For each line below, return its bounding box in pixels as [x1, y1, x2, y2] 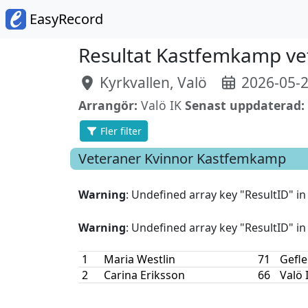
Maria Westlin [103, 252, 175, 267]
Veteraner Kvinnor [78, 149, 193, 168]
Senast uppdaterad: [185, 97, 305, 113]
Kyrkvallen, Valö [96, 73, 208, 92]
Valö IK [137, 97, 181, 113]
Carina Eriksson [103, 267, 185, 283]
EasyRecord [26, 10, 103, 28]
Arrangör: [78, 97, 137, 113]
